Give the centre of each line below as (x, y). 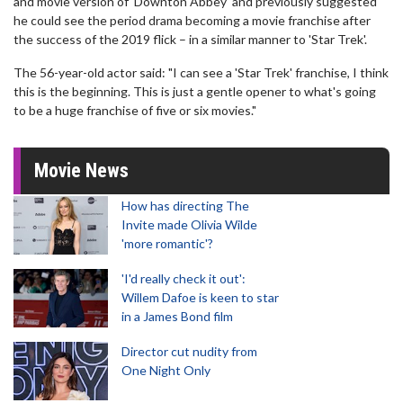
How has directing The (185, 206)
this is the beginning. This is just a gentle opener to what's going (195, 91)
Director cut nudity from (189, 351)
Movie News (81, 170)
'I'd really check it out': (184, 278)
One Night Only (166, 370)
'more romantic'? (167, 243)
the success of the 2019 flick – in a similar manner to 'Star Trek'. (190, 39)
